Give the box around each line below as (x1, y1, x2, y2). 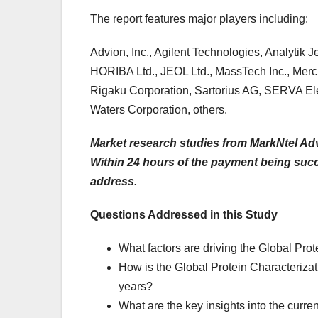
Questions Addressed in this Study (90, 209, 278, 221)
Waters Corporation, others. (90, 104, 227, 116)
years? (119, 280, 153, 293)
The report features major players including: (90, 13, 308, 26)
